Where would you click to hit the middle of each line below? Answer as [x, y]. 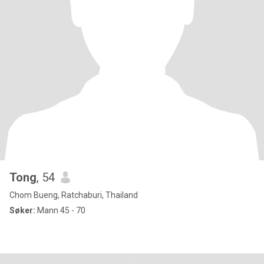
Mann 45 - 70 [60, 210]
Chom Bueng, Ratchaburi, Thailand [74, 195]
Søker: [22, 210]
